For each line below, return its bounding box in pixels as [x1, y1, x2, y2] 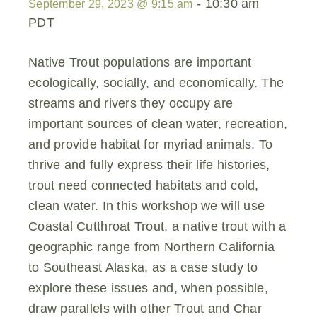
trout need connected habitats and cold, [28, 178, 259, 192]
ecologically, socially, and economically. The [28, 75, 284, 90]
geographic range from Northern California [28, 239, 275, 254]
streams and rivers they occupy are [28, 96, 234, 110]
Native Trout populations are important [28, 54, 252, 69]
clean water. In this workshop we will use [28, 198, 265, 213]
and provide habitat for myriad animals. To [28, 137, 273, 151]
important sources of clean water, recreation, [28, 116, 288, 131]
